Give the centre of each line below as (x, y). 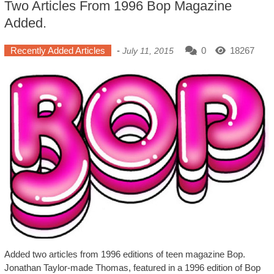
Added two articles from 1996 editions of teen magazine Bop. (124, 254)
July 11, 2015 (148, 50)
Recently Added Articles (57, 50)
